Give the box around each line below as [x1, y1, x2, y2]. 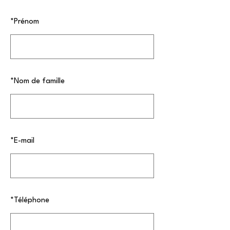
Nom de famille [14, 78, 65, 85]
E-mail [14, 137, 34, 145]
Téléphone [14, 197, 49, 204]
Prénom [14, 18, 39, 26]
